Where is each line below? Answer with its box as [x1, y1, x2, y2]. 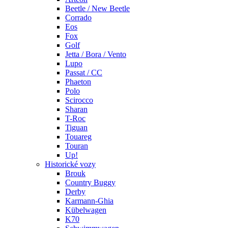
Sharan [65, 104, 88, 113]
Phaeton [65, 77, 91, 86]
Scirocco [65, 95, 93, 104]
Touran [65, 141, 88, 150]
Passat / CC [65, 68, 102, 77]
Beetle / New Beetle [65, 4, 130, 13]
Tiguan [65, 123, 88, 132]
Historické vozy [45, 159, 96, 168]
